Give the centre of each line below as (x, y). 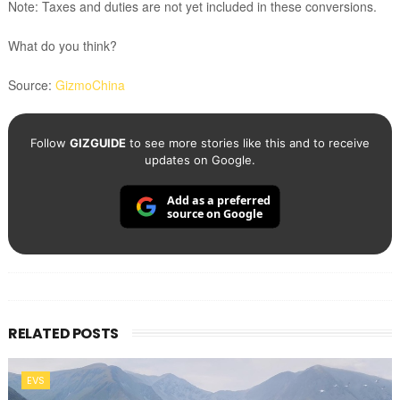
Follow (50, 143)
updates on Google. (200, 160)
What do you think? (62, 46)
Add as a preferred (218, 200)
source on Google (214, 214)
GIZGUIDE (97, 143)
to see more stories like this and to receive (247, 143)
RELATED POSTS (63, 334)
